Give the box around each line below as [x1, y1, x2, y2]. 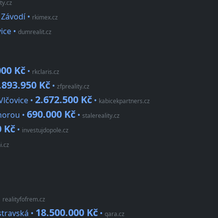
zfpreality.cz [57, 82, 90, 91]
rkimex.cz [32, 13, 58, 22]
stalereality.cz [82, 111, 120, 120]
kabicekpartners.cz [99, 97, 150, 106]
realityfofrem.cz [2, 195, 45, 204]
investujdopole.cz [22, 126, 69, 135]
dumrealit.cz [18, 28, 52, 36]
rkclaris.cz [32, 68, 59, 76]
